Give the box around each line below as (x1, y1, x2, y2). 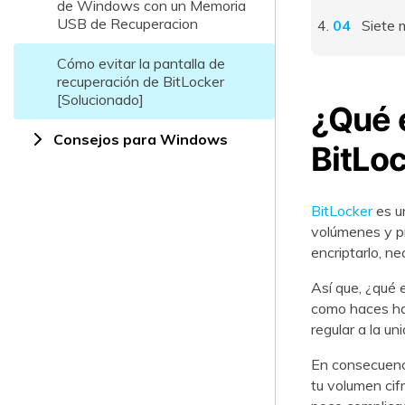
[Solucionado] (57, 90, 144, 108)
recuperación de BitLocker (57, 72, 224, 90)
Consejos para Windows (53, 130, 228, 148)
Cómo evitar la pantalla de (57, 54, 225, 72)
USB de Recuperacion (57, 14, 198, 33)
